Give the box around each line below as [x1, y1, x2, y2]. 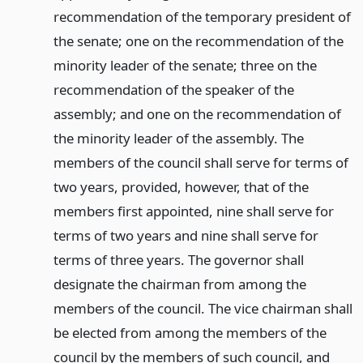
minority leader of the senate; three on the [53, 56, 317, 75]
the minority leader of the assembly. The [53, 129, 304, 147]
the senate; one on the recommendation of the [53, 32, 344, 50]
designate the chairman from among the [53, 275, 306, 293]
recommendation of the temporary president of [53, 7, 351, 26]
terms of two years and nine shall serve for [53, 226, 318, 245]
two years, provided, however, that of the [53, 177, 309, 196]
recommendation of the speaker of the [53, 80, 294, 99]
